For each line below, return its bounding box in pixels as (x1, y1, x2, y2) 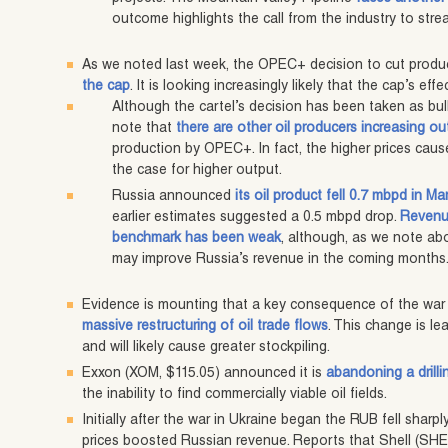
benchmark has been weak (112, 232, 282, 247)
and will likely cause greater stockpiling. (82, 341, 331, 356)
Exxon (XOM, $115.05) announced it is (82, 367, 327, 382)
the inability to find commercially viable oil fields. (82, 388, 388, 403)
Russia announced (112, 190, 236, 205)
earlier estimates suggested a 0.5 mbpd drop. (112, 211, 401, 226)
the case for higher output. (112, 164, 283, 179)
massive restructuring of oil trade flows (82, 320, 329, 335)
